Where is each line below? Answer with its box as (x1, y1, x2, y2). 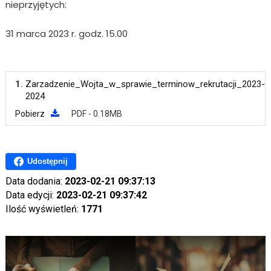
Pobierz (15, 108, 45, 119)
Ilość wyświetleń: (5, 203, 81, 215)
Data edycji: (5, 189, 56, 201)
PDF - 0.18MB (71, 108, 122, 119)
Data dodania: (5, 175, 65, 187)
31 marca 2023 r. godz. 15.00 (5, 27, 128, 40)
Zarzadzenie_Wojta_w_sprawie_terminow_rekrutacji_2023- (25, 78, 265, 90)
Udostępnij (27, 157, 68, 166)
